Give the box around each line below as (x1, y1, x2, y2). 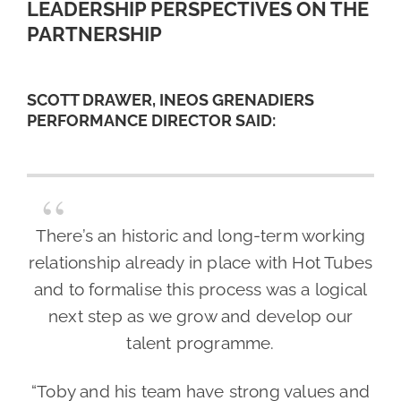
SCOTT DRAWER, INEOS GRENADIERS (27, 90, 314, 110)
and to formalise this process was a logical (33, 279, 368, 300)
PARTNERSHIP (27, 22, 162, 47)
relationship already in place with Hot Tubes (28, 252, 373, 273)
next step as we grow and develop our (48, 306, 353, 327)
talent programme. (126, 333, 275, 354)
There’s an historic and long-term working (35, 226, 366, 246)
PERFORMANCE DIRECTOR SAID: (27, 111, 276, 131)
